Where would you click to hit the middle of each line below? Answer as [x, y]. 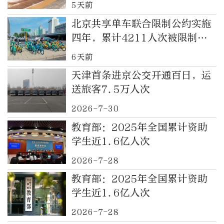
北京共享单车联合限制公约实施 [141, 23]
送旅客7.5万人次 [110, 89]
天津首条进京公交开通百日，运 [141, 75]
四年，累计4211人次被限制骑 [139, 37]
